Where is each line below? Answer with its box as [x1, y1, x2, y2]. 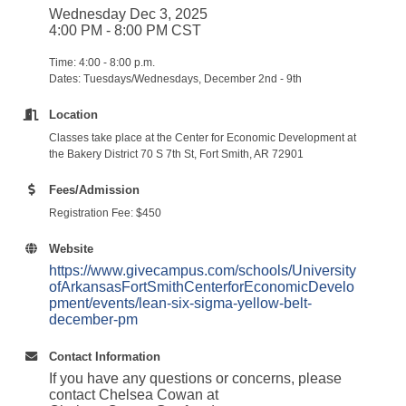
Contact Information [49, 350, 160, 363]
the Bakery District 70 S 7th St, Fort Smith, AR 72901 [49, 148, 304, 160]
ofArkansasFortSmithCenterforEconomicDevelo [49, 279, 354, 295]
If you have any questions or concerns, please [49, 371, 342, 386]
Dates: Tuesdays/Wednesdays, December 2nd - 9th [49, 72, 304, 85]
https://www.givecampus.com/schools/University [49, 263, 356, 278]
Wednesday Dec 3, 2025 [49, 6, 208, 22]
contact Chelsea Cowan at [49, 387, 218, 402]
